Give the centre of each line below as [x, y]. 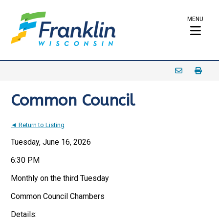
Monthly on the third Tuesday [60, 178]
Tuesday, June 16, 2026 [51, 142]
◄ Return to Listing [38, 125]
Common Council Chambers [58, 196]
